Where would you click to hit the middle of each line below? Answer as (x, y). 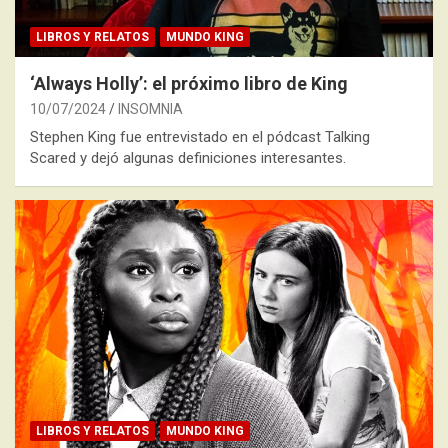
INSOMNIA (150, 108)
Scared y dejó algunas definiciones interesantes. (188, 157)
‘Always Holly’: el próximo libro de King (189, 83)
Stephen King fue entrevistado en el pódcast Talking (200, 136)
